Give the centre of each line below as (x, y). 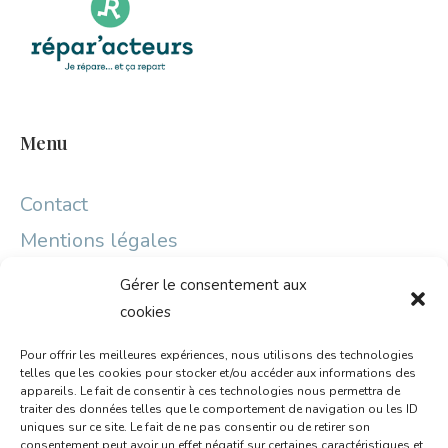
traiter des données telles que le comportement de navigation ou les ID (219, 409)
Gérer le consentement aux (213, 285)
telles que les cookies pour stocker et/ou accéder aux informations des (218, 373)
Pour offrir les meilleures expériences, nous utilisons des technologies (217, 355)
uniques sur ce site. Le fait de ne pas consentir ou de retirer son (195, 427)
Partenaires (70, 312)
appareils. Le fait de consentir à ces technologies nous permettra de (210, 391)
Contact (54, 205)
